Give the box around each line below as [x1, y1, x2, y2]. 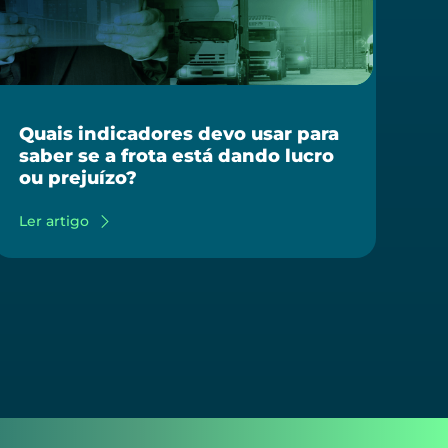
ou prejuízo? [19, 167, 137, 189]
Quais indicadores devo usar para [19, 123, 339, 145]
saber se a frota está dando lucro [19, 145, 334, 167]
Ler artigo [19, 212, 89, 230]
